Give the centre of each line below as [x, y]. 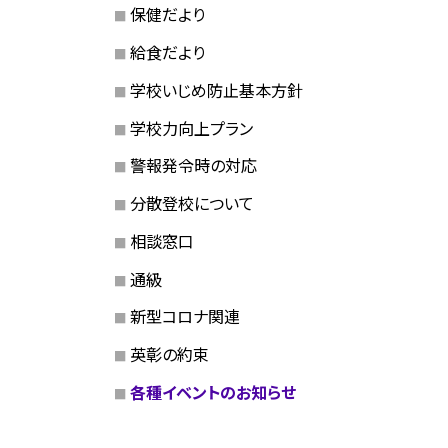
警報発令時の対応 [193, 165]
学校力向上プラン [191, 127]
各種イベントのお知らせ [212, 391]
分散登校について [191, 203]
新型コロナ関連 [184, 316]
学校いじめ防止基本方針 [216, 89]
